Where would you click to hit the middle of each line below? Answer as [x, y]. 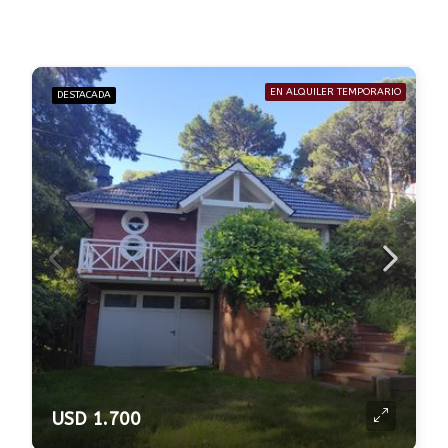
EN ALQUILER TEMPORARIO [335, 92]
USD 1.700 [96, 419]
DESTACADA [84, 95]
